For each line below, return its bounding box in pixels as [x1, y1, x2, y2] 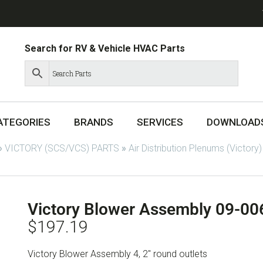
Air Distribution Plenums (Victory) [129, 142, 262, 154]
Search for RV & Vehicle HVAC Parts [25, 42, 186, 54]
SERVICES [137, 116, 183, 129]
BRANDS [74, 116, 113, 129]
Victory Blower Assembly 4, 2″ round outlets [27, 248, 207, 259]
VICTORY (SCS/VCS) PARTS [5, 142, 119, 154]
